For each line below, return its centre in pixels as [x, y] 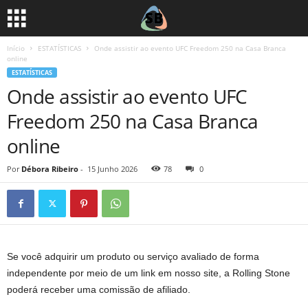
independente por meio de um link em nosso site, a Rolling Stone [148, 273]
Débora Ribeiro [50, 169]
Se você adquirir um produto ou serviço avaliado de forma [133, 256]
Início [16, 48]
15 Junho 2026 [112, 169]
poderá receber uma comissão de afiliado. [99, 289]
